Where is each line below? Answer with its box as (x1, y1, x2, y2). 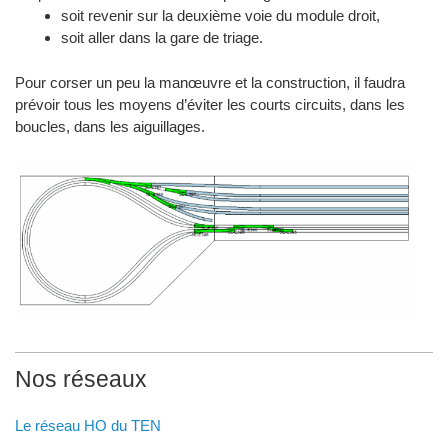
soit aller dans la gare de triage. (60, 29, 263, 47)
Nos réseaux (15, 366, 148, 393)
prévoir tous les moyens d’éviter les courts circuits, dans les (15, 96, 406, 114)
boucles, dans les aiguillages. (15, 118, 206, 136)
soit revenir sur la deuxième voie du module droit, (60, 7, 380, 25)
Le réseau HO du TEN (15, 417, 162, 435)
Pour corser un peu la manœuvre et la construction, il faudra (15, 74, 406, 92)
